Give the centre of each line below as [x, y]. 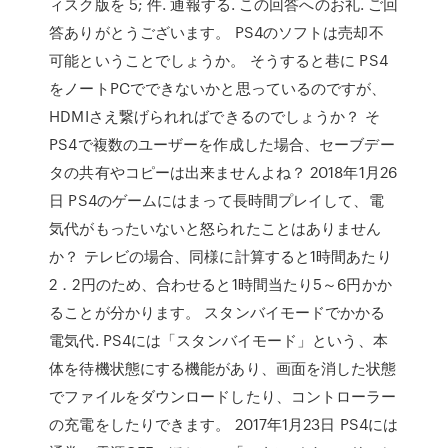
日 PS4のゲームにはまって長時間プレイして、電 [216, 200]
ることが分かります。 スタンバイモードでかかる [217, 312]
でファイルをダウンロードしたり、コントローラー [223, 396]
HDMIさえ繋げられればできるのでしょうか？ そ [214, 116]
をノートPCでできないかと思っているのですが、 [218, 88]
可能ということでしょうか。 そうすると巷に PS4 [218, 60]
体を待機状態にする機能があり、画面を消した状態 [223, 368]
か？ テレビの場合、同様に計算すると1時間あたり [220, 256]
